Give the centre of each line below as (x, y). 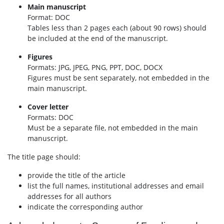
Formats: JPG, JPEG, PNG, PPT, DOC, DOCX (95, 67)
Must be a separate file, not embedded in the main (113, 128)
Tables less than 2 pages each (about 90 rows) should (117, 28)
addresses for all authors (69, 196)
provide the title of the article (76, 175)
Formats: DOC (50, 117)
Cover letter (48, 107)
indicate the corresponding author (85, 207)
